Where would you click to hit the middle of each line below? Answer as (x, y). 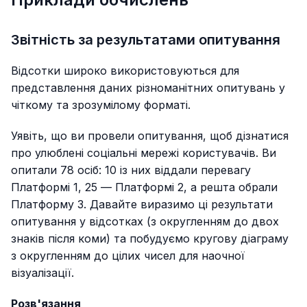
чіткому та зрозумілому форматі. (101, 105)
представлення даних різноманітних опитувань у (148, 88)
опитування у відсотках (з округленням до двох (145, 222)
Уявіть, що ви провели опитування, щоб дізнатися (150, 136)
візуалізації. (42, 273)
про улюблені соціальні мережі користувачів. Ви (144, 153)
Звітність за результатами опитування (146, 40)
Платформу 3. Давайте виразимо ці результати (142, 205)
